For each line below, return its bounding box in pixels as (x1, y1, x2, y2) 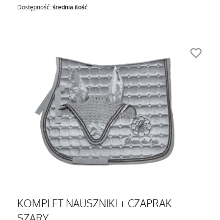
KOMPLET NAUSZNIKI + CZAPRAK (17, 196, 120, 210)
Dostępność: (17, 3, 53, 11)
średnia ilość (53, 3, 87, 11)
